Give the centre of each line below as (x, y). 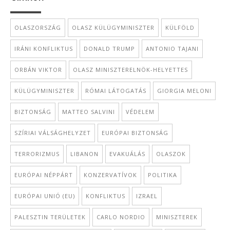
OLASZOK (171, 154)
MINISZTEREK (177, 217)
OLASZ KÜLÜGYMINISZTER (113, 27)
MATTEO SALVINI (89, 112)
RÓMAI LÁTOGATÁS (116, 91)
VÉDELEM (140, 112)
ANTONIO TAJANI (172, 49)
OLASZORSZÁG (38, 27)
